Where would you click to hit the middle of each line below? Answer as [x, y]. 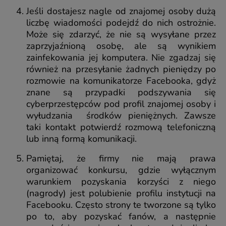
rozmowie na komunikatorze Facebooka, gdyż [121, 80]
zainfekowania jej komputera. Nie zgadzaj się [121, 57]
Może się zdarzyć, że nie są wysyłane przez [121, 34]
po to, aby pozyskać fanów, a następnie [121, 216]
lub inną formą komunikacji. [81, 138]
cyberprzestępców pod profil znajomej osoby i [121, 104]
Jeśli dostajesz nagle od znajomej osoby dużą [121, 11]
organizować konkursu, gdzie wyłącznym [121, 170]
